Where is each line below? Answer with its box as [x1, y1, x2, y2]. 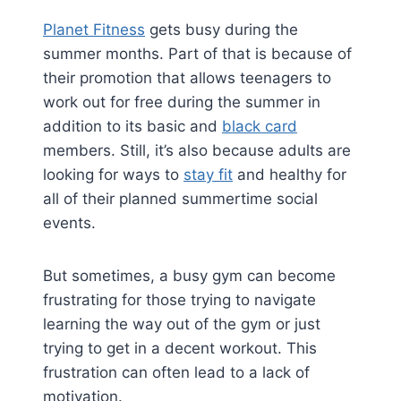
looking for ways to [43, 166, 183, 184]
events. [43, 214, 96, 233]
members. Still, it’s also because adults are [43, 141, 351, 160]
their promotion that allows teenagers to [43, 69, 331, 88]
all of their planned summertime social [43, 190, 318, 209]
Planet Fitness [43, 21, 145, 39]
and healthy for [233, 166, 346, 184]
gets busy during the [145, 21, 298, 39]
